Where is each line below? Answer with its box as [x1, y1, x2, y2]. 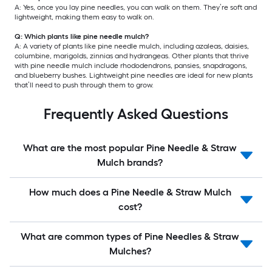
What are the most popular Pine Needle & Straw [23, 142, 237, 154]
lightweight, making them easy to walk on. [15, 13, 154, 22]
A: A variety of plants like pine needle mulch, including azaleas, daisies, [15, 42, 249, 51]
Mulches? [109, 245, 151, 257]
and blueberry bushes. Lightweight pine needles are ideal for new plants [15, 71, 253, 80]
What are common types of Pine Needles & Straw [21, 231, 239, 243]
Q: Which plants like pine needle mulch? [15, 32, 149, 41]
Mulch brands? [97, 157, 163, 169]
